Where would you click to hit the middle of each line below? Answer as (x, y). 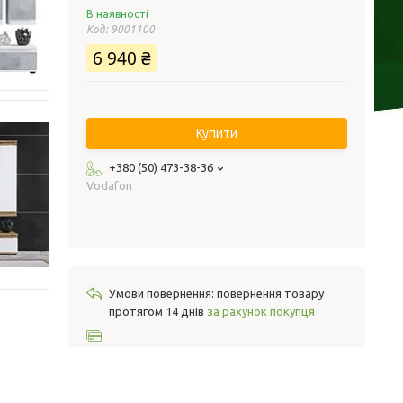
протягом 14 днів (158, 311)
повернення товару (270, 293)
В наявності (117, 14)
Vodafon (109, 185)
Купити (217, 133)
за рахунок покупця (261, 311)
